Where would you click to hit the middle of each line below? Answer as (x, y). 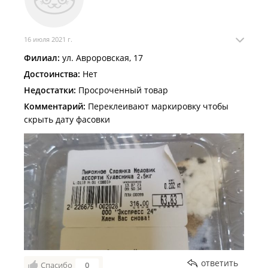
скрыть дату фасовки (67, 119)
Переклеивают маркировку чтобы (157, 106)
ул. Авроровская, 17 (101, 58)
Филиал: (42, 58)
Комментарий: (55, 106)
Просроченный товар (122, 90)
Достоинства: (52, 74)
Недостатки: (50, 90)
